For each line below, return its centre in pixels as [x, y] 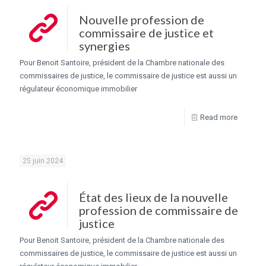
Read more [219, 117]
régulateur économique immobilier [78, 88]
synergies [104, 45]
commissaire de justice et [146, 32]
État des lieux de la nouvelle [153, 197]
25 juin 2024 [43, 161]
